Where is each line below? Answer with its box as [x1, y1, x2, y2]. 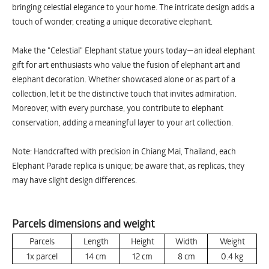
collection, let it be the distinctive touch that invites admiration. [12, 88, 237, 99]
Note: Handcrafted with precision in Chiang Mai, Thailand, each [12, 145, 236, 157]
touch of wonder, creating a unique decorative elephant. [12, 16, 213, 27]
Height [130, 235, 154, 247]
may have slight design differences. [12, 174, 137, 186]
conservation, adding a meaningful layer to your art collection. [12, 116, 233, 128]
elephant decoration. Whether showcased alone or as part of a [12, 73, 235, 85]
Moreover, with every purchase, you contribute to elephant [12, 102, 223, 113]
